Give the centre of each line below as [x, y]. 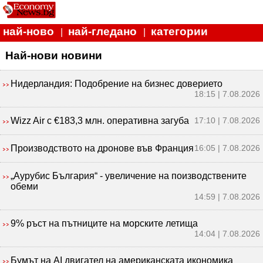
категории [179, 31]
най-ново [28, 31]
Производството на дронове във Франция [102, 148]
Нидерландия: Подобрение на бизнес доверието [117, 83]
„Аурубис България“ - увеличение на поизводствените [129, 176]
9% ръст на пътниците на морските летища [104, 223]
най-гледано [102, 31]
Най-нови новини [53, 55]
